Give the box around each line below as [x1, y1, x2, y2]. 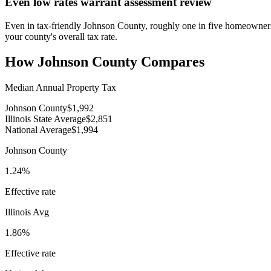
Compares [137, 54, 204, 70]
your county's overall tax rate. [5, 31, 117, 42]
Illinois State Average [5, 114, 86, 125]
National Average [5, 125, 71, 135]
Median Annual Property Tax [5, 82, 116, 93]
